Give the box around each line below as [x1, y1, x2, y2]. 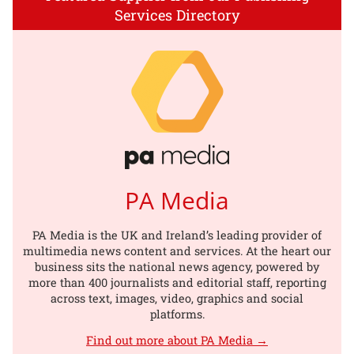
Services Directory [114, 5, 240, 24]
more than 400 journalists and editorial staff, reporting [28, 274, 326, 290]
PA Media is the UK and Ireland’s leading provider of [32, 227, 322, 243]
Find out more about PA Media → [86, 332, 268, 348]
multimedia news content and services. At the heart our [23, 243, 331, 258]
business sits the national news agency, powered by [35, 258, 319, 274]
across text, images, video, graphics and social [51, 290, 303, 306]
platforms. [149, 306, 205, 322]
